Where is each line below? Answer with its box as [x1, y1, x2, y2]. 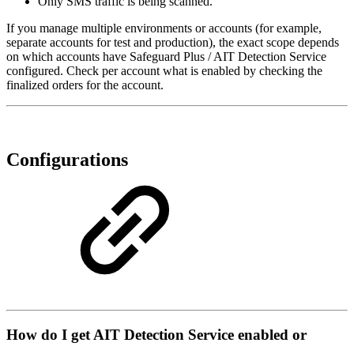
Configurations [6, 149, 128, 170]
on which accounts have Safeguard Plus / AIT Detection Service [6, 50, 326, 64]
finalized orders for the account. [6, 78, 164, 92]
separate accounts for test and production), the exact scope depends [6, 36, 339, 50]
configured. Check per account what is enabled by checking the [6, 64, 322, 78]
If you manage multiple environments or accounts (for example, [6, 21, 322, 36]
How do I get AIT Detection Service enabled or [6, 326, 307, 343]
